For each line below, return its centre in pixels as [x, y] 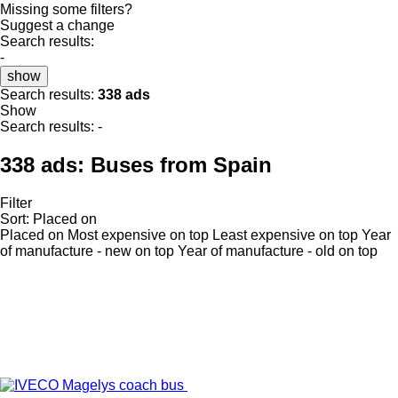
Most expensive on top [138, 235]
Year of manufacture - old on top [278, 251]
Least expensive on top [285, 235]
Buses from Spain [181, 164]
